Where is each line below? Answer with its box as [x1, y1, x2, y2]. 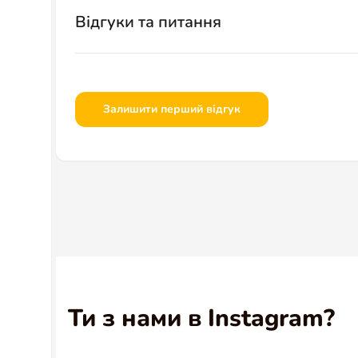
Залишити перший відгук [103, 101, 241, 117]
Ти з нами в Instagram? [68, 302, 335, 335]
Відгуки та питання [75, 10, 221, 33]
